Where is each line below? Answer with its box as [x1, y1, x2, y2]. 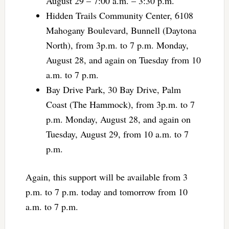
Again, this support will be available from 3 [25, 170, 188, 183]
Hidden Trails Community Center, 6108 [45, 9, 193, 21]
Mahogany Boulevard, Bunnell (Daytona [45, 24, 196, 36]
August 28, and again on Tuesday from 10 [45, 53, 201, 66]
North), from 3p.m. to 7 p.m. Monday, [45, 38, 189, 51]
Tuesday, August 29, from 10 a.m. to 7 [45, 127, 189, 140]
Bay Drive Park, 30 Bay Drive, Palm [45, 83, 181, 96]
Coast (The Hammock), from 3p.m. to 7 [45, 98, 195, 110]
